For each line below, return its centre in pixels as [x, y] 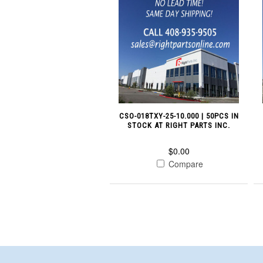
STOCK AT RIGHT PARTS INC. [179, 125]
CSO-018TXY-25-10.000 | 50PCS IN [179, 116]
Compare [185, 163]
